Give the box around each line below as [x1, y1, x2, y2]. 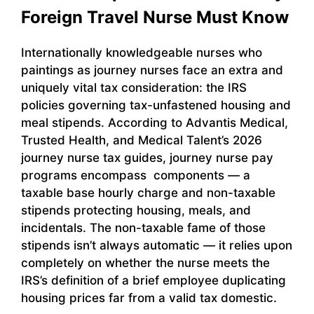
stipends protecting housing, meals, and [21, 203, 251, 217]
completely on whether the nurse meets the [21, 255, 270, 270]
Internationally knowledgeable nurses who [21, 45, 262, 60]
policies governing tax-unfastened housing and [21, 97, 291, 112]
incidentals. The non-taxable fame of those [21, 220, 266, 235]
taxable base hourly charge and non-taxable [21, 185, 275, 200]
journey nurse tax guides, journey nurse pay [21, 150, 273, 165]
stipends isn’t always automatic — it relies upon [21, 238, 292, 252]
